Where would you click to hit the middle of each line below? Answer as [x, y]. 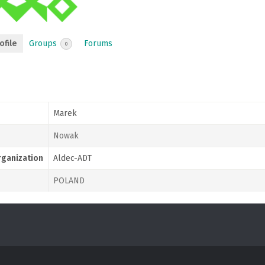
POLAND [69, 180]
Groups [44, 43]
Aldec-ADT [72, 158]
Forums [98, 43]
